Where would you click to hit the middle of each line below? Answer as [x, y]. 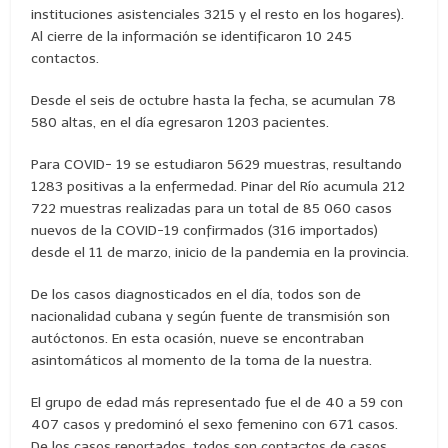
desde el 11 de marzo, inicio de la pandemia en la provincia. [220, 252]
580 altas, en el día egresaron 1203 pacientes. [180, 122]
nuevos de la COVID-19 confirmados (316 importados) [205, 230]
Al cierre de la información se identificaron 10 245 [192, 36]
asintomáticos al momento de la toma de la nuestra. [202, 360]
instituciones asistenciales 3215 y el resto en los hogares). [218, 14]
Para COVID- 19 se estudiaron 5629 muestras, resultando [217, 164]
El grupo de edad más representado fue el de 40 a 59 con [217, 402]
